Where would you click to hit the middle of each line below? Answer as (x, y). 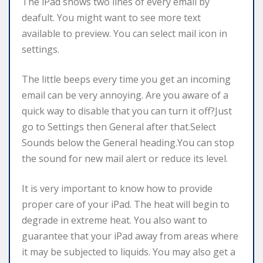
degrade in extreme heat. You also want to (114, 220)
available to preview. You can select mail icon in (124, 33)
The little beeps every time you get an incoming (126, 79)
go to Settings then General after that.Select (119, 127)
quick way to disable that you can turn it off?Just (127, 111)
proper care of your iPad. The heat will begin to (126, 204)
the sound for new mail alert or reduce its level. (125, 158)
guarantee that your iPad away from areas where (130, 236)
